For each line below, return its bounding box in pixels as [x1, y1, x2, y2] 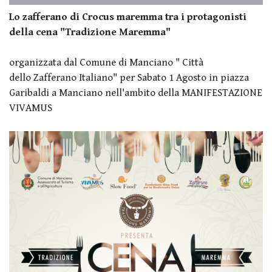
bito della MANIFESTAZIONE [138, 86, 262, 99]
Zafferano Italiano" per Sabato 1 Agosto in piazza [31, 71, 249, 84]
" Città [175, 56, 203, 69]
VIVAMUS [9, 101, 55, 114]
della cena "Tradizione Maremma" [9, 25, 171, 38]
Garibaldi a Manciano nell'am [9, 86, 138, 99]
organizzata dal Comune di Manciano [9, 56, 175, 69]
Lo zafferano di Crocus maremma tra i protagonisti [9, 10, 246, 23]
